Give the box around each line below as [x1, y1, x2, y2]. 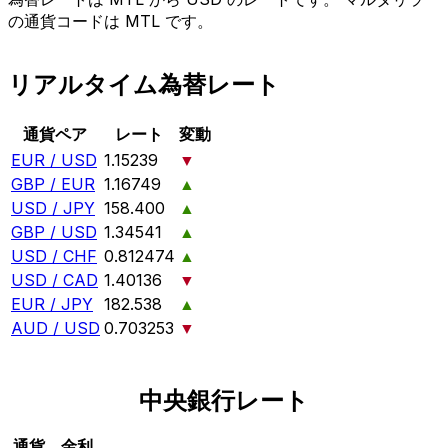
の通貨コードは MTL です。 [8, 11, 213, 32]
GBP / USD [11, 221, 97, 242]
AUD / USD [11, 317, 100, 338]
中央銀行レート [139, 385, 309, 415]
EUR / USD [11, 149, 97, 170]
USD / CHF [11, 245, 97, 266]
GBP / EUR [11, 173, 95, 194]
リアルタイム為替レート [8, 70, 280, 100]
